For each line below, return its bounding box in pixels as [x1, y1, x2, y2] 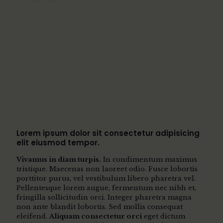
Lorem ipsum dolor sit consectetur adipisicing [16, 127, 200, 138]
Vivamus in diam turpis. [16, 155, 101, 164]
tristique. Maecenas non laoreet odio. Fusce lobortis [16, 164, 198, 173]
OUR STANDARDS [16, 111, 71, 121]
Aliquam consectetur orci [49, 212, 142, 221]
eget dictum [142, 212, 185, 221]
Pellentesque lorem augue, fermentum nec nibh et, [16, 183, 196, 192]
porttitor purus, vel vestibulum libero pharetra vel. [16, 174, 196, 183]
